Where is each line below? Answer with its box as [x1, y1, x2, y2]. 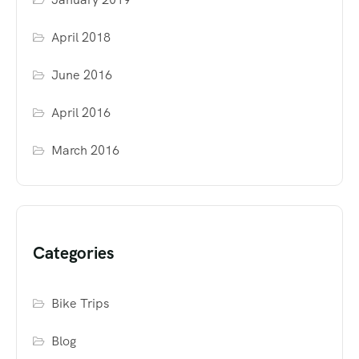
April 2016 [51, 104, 111, 122]
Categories [33, 242, 114, 264]
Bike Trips [51, 295, 110, 313]
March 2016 [51, 142, 120, 159]
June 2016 [51, 67, 113, 84]
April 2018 [51, 29, 111, 46]
